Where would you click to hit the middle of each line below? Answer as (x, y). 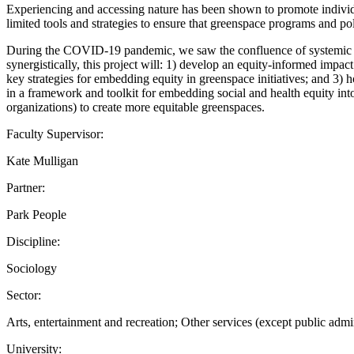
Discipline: (33, 241)
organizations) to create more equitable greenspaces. (136, 107)
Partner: (26, 187)
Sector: (24, 295)
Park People (36, 214)
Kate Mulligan (42, 160)
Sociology (32, 268)
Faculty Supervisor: (55, 134)
